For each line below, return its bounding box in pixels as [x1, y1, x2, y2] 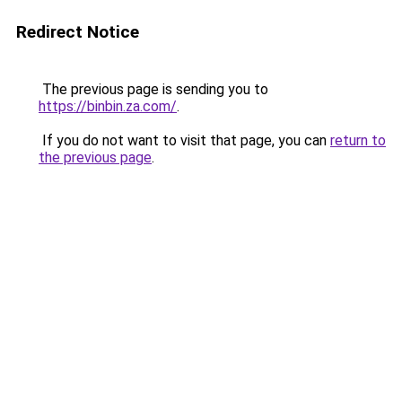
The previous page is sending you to [39, 81, 268, 98]
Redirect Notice [16, 22, 139, 42]
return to [330, 132, 386, 149]
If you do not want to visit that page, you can [39, 132, 330, 149]
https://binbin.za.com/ [39, 98, 177, 115]
